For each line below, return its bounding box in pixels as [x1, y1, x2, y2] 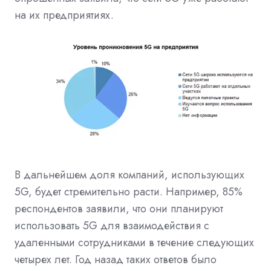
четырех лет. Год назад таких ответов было [15, 252, 217, 268]
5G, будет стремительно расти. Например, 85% [15, 184, 243, 200]
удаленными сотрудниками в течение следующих [15, 235, 254, 251]
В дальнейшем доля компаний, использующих [15, 167, 244, 183]
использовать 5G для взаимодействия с [15, 218, 209, 234]
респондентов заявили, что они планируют [15, 201, 223, 217]
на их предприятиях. [15, 7, 114, 23]
